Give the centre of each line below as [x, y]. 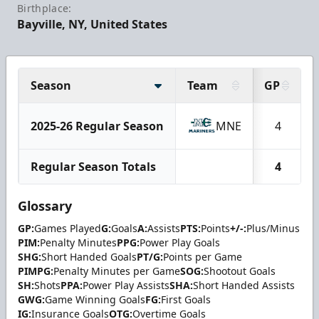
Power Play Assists [126, 286]
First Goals [186, 300]
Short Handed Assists [244, 286]
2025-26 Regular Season [97, 126]
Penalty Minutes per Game [117, 271]
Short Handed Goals [89, 257]
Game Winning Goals [95, 300]
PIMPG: [36, 271]
